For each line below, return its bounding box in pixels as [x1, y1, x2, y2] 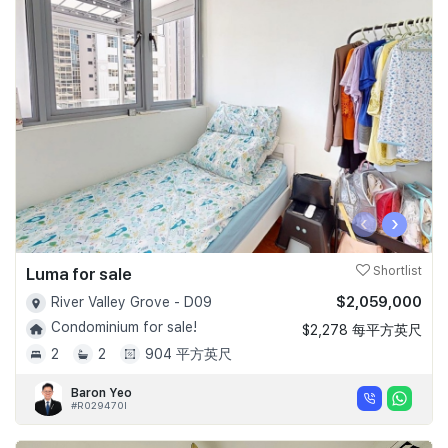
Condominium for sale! [51, 319, 197, 336]
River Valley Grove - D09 [51, 293, 212, 310]
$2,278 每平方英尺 [302, 321, 422, 338]
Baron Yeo [71, 385, 132, 400]
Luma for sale [26, 263, 132, 284]
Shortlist [370, 263, 422, 278]
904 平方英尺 [145, 345, 232, 362]
